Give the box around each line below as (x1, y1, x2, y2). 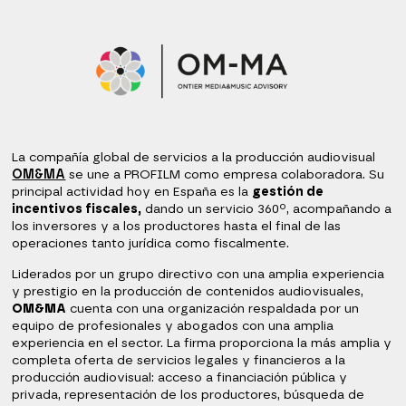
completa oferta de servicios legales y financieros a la (12, 353, 346, 367)
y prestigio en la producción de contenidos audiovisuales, (12, 285, 364, 298)
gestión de (252, 186, 324, 199)
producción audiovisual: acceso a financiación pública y (12, 371, 348, 384)
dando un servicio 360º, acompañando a (141, 203, 392, 217)
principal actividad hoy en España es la (12, 186, 253, 199)
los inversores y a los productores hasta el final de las (12, 220, 342, 234)
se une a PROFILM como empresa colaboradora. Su (65, 169, 385, 182)
